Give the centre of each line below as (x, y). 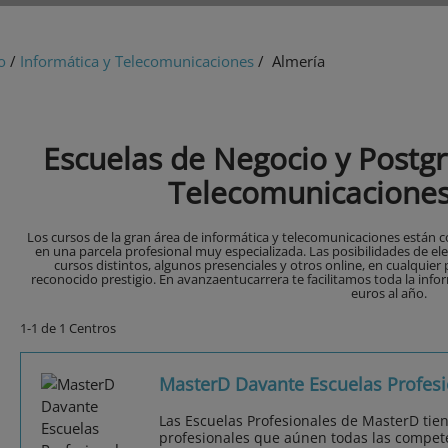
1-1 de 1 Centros (68, 328)
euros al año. (389, 293)
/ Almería (289, 61)
